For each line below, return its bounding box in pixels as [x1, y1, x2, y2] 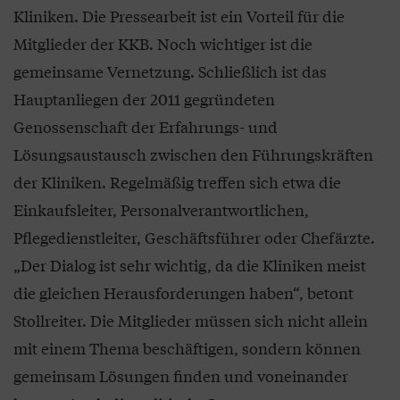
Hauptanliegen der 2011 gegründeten [13, 87, 275, 110]
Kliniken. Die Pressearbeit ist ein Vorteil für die [13, 4, 345, 27]
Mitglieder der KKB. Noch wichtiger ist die [13, 31, 312, 54]
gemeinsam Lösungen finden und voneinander [13, 363, 348, 387]
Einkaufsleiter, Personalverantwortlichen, [13, 197, 309, 221]
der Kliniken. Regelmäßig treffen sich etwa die [13, 170, 341, 193]
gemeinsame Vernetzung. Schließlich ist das [13, 59, 327, 82]
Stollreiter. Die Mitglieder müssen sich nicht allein [13, 308, 368, 331]
